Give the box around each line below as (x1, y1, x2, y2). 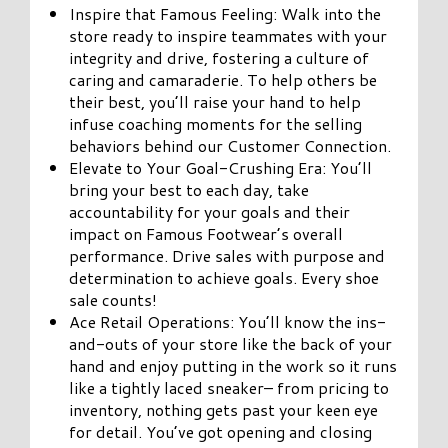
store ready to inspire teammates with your (69, 23, 388, 47)
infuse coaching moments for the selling (69, 111, 363, 135)
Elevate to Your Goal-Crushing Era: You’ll (69, 155, 373, 179)
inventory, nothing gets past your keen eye (69, 397, 379, 421)
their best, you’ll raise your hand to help (69, 89, 362, 113)
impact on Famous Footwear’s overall (69, 221, 344, 245)
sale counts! (69, 287, 158, 311)
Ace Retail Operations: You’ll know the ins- (69, 309, 387, 333)
